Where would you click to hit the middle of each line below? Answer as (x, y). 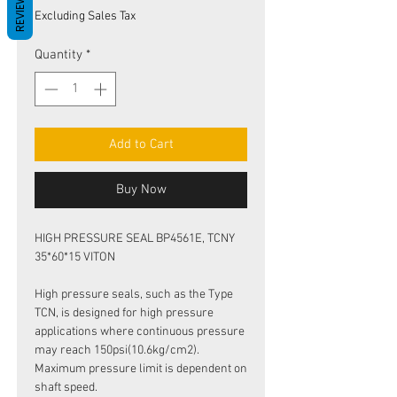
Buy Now (141, 189)
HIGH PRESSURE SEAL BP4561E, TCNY (135, 238)
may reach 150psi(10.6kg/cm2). (117, 350)
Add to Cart (141, 144)
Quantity (58, 55)
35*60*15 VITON (75, 257)
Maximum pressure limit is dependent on (141, 369)
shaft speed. (66, 387)
